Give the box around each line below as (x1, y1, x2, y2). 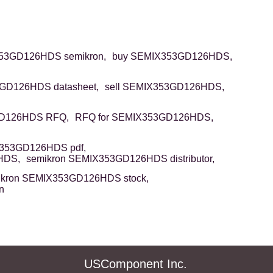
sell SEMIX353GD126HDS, (104, 82, 224, 93)
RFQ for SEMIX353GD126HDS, (74, 112, 213, 123)
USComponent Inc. (83, 257, 187, 271)
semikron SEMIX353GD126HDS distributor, (26, 154, 214, 165)
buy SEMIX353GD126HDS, (112, 51, 232, 62)
